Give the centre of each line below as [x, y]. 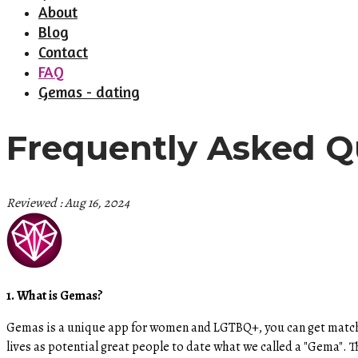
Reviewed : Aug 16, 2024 [68, 203]
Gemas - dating [89, 91]
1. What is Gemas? [56, 295]
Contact [63, 52]
